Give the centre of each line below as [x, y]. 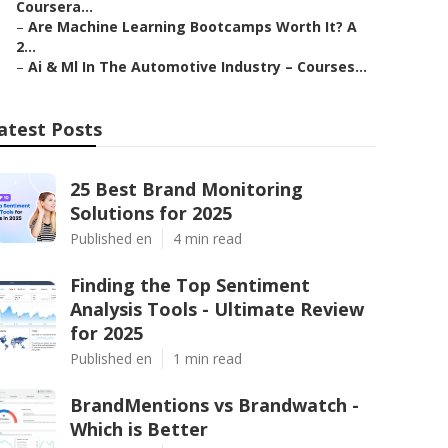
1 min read [207, 358]
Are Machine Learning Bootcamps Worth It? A [192, 26]
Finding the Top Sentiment [190, 285]
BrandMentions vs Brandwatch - [214, 405]
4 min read [207, 238]
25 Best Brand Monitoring [186, 189]
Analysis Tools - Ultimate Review [217, 309]
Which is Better [139, 429]
